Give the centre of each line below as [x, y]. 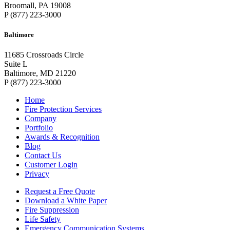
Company [41, 119]
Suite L [16, 64]
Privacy [37, 174]
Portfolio [39, 128]
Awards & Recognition [62, 137]
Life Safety [43, 219]
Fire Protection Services [63, 109]
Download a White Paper [66, 201]
